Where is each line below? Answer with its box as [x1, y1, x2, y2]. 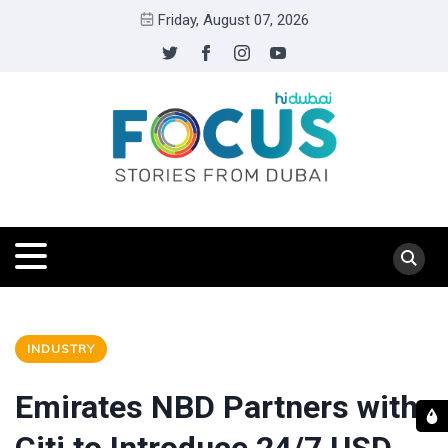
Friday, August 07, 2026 [157, 11, 309, 29]
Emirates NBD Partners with [15, 388, 418, 426]
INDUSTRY [27, 341, 95, 356]
